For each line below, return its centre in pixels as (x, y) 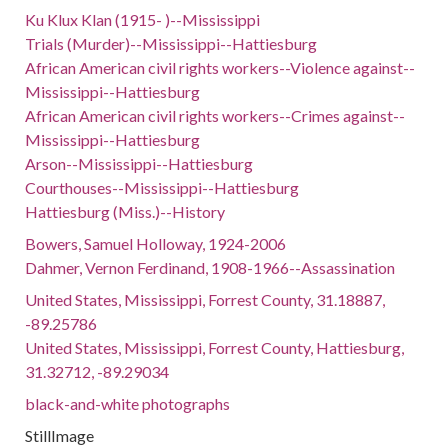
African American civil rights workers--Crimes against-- (215, 115)
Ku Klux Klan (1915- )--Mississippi (143, 19)
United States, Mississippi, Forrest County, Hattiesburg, (215, 347)
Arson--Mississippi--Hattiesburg (139, 163)
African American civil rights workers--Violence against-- (220, 67)
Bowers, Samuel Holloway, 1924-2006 (156, 243)
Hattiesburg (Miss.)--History (125, 211)
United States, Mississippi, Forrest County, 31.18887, (205, 299)
